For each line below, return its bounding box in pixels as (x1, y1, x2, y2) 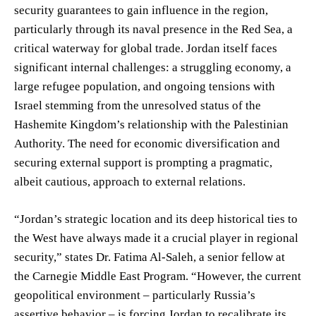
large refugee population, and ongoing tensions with (14, 79, 275, 93)
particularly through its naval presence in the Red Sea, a (14, 22, 293, 36)
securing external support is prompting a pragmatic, (14, 155, 272, 169)
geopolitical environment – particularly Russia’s (14, 288, 255, 302)
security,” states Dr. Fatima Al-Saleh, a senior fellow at (14, 250, 285, 264)
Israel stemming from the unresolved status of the (14, 98, 261, 112)
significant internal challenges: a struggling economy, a (14, 60, 291, 74)
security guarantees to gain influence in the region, (14, 3, 268, 17)
